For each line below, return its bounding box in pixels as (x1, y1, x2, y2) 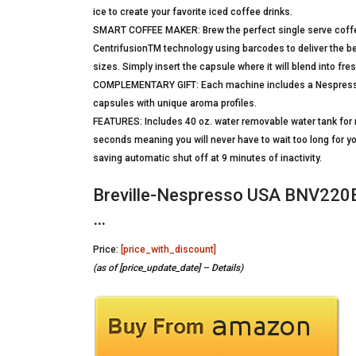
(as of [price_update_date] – (93, 262, 211, 273)
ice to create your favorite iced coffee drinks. (93, 6, 292, 17)
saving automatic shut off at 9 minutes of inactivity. (93, 153, 322, 164)
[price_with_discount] (121, 244, 216, 255)
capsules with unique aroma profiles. (93, 98, 257, 109)
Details (211, 262, 240, 273)
